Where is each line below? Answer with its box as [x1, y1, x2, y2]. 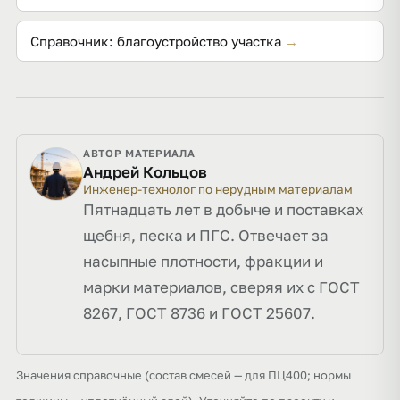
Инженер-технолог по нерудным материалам [83, 182, 353, 196]
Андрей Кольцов [83, 162, 207, 181]
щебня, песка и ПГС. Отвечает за [83, 226, 329, 245]
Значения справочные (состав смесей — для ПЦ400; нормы [16, 368, 351, 382]
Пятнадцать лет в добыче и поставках [83, 200, 363, 219]
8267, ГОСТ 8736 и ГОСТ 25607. [83, 304, 315, 322]
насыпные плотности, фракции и [83, 252, 323, 271]
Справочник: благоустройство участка [30, 33, 281, 49]
